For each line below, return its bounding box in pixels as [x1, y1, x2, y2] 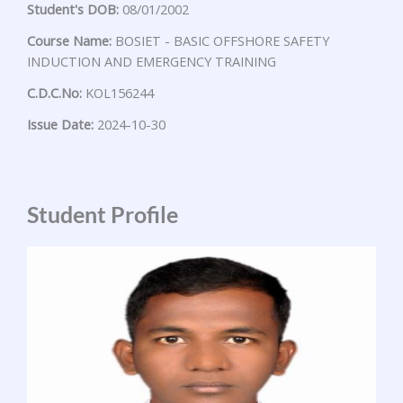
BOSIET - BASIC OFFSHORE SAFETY [112, 31, 329, 50]
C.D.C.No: [27, 84, 82, 103]
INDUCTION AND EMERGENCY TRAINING [27, 52, 276, 71]
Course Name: [27, 31, 112, 50]
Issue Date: [27, 115, 94, 134]
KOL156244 [82, 84, 154, 103]
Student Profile [27, 201, 178, 228]
